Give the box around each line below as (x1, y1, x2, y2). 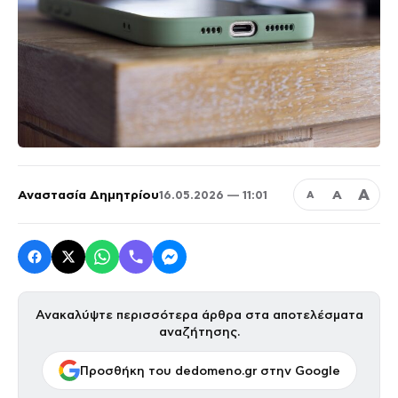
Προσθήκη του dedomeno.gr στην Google (79, 363, 340, 378)
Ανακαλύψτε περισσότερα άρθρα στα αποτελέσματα (35, 308, 363, 322)
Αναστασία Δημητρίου (18, 187, 159, 202)
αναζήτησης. (158, 325, 240, 338)
